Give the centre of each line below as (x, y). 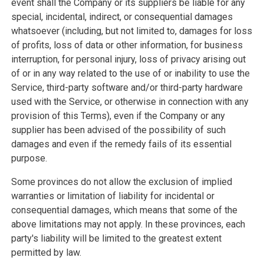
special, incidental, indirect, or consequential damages (122, 17)
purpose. (29, 158)
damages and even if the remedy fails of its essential (121, 144)
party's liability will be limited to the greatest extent (116, 238)
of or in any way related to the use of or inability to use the (130, 73)
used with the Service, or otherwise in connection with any (130, 102)
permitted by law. (46, 253)
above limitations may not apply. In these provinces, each (128, 224)
